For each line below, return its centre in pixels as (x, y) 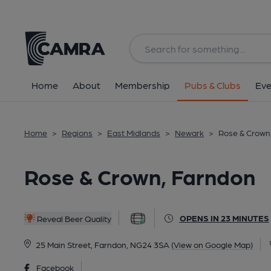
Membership (142, 85)
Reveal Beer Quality (73, 218)
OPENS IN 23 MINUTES (224, 218)
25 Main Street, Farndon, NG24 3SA (102, 244)
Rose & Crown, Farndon (140, 176)
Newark (189, 132)
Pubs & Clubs (213, 85)
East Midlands (134, 132)
